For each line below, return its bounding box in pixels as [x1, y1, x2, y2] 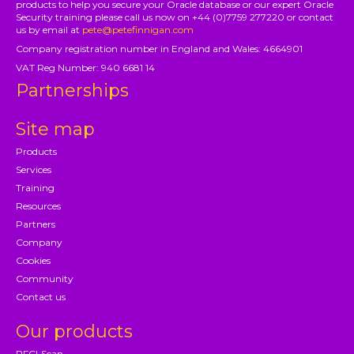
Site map [16, 118, 96, 140]
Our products [16, 320, 134, 342]
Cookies [16, 254, 51, 266]
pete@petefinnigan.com [82, 23, 194, 36]
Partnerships [16, 79, 130, 101]
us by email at [16, 23, 83, 36]
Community [16, 272, 74, 284]
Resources [16, 199, 62, 212]
